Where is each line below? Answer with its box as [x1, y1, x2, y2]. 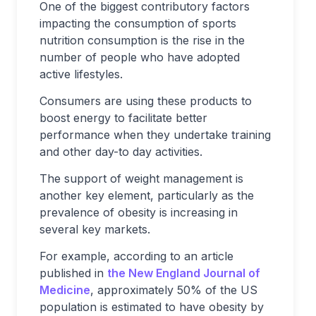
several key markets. [39, 221, 150, 236]
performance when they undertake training [39, 127, 271, 142]
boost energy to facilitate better [39, 110, 207, 125]
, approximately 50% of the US [90, 282, 257, 297]
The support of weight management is [39, 171, 243, 186]
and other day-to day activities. [39, 144, 202, 159]
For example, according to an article [39, 248, 233, 263]
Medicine [39, 282, 90, 297]
